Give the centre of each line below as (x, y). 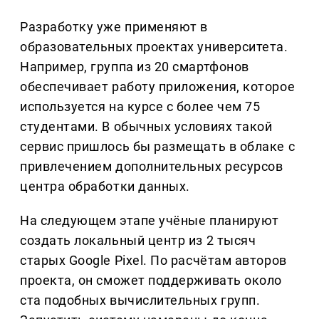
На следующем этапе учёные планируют (150, 221)
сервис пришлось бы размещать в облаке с (158, 147)
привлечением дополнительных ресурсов (152, 167)
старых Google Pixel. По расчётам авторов (153, 261)
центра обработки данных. (105, 187)
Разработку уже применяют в (114, 27)
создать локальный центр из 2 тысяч (138, 241)
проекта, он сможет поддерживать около (151, 281)
